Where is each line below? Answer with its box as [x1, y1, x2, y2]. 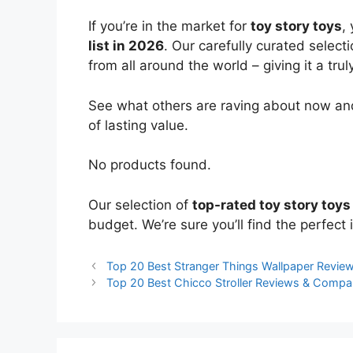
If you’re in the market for [88, 18, 251, 35]
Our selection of [88, 196, 192, 213]
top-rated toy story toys [192, 196, 351, 213]
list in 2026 [88, 38, 164, 54]
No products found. [88, 157, 211, 173]
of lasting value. [88, 117, 188, 133]
